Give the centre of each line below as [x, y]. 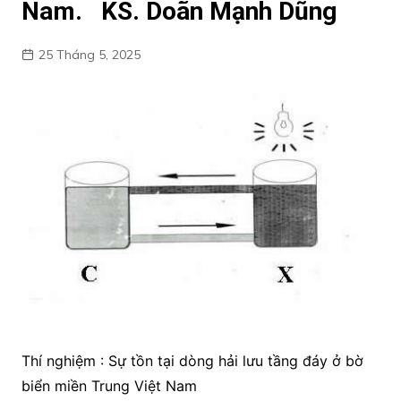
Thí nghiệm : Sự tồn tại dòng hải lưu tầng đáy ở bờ [192, 360]
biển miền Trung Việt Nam [109, 385]
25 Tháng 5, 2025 [89, 55]
